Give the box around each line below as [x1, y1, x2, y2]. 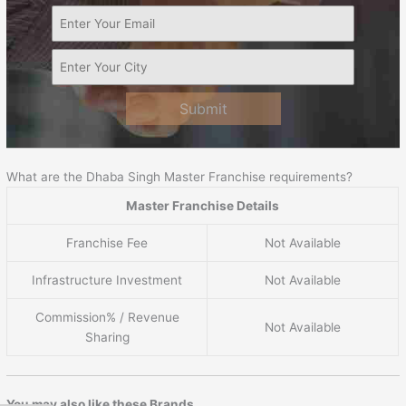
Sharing [84, 330, 130, 345]
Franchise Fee [66, 236, 149, 251]
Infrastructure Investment [32, 273, 183, 288]
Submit [179, 99, 227, 118]
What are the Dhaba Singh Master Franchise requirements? [6, 169, 353, 185]
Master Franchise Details [126, 198, 280, 214]
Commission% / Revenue [34, 310, 179, 325]
